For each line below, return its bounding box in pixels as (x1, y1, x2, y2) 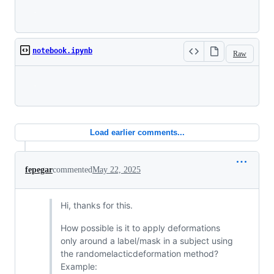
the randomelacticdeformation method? (60, 248, 218, 259)
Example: (60, 261, 97, 272)
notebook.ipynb (32, 46, 92, 55)
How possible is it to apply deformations (60, 223, 220, 233)
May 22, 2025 (92, 165, 141, 174)
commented (53, 165, 92, 174)
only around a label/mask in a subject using (60, 235, 233, 246)
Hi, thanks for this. (60, 200, 133, 210)
